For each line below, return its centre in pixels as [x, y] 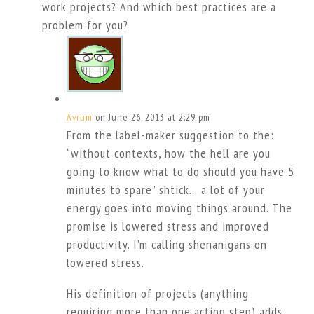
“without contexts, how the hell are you [168, 153]
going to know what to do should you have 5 [180, 172]
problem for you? [85, 25]
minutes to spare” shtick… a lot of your [165, 190]
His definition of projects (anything [157, 294]
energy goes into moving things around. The [179, 208]
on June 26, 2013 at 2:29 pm [152, 117]
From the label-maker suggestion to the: [170, 135]
